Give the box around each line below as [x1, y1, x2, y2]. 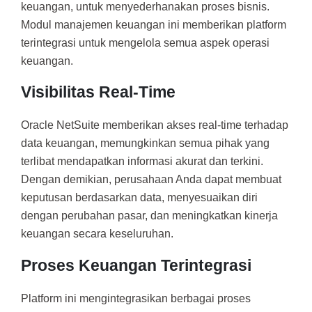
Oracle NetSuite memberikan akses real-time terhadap [21, 119, 288, 132]
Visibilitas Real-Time [21, 83, 175, 102]
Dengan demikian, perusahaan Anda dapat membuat [21, 173, 281, 186]
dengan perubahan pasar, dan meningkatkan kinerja [21, 210, 278, 222]
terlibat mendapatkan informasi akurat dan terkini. [21, 155, 263, 168]
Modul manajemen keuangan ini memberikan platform [21, 18, 286, 31]
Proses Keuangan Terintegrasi [21, 256, 251, 274]
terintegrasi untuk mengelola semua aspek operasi [21, 36, 270, 49]
